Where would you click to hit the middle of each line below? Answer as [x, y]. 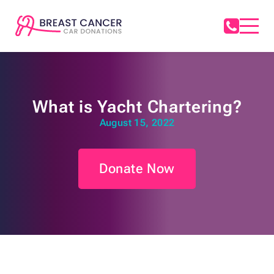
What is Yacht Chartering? [137, 107]
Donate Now [137, 169]
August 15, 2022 [137, 123]
